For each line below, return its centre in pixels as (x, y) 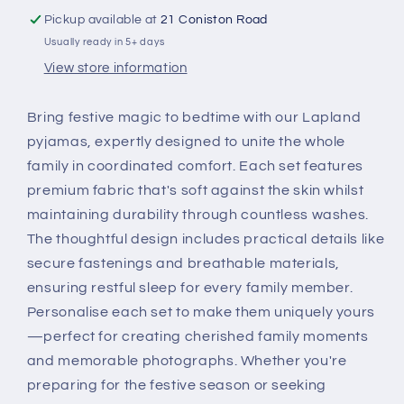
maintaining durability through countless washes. (197, 215)
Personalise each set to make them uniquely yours (201, 312)
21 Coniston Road (214, 19)
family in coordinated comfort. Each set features (195, 166)
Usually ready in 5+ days (104, 42)
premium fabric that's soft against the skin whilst (195, 191)
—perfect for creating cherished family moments (197, 337)
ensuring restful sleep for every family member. (190, 288)
